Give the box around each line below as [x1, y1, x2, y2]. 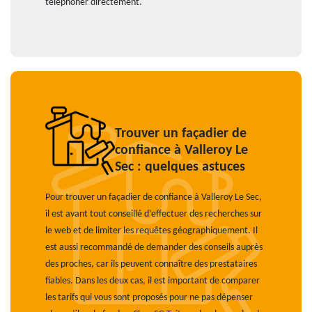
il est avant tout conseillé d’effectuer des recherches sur [45, 209, 262, 219]
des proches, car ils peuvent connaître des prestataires [45, 259, 257, 270]
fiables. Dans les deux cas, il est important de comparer [45, 276, 260, 286]
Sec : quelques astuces [115, 160, 245, 174]
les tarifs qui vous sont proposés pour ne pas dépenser [45, 292, 253, 303]
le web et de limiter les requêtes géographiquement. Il [45, 226, 258, 236]
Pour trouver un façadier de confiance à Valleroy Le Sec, [45, 192, 262, 203]
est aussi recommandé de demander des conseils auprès [45, 242, 263, 253]
